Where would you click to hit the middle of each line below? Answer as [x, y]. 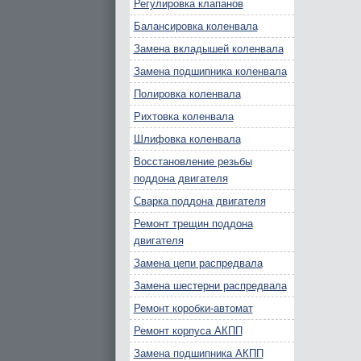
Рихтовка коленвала [183, 116]
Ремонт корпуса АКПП [188, 331]
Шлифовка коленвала [187, 139]
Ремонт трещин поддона [193, 224]
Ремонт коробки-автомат [193, 308]
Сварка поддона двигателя [199, 201]
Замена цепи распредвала [198, 263]
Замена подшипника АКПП [198, 353]
